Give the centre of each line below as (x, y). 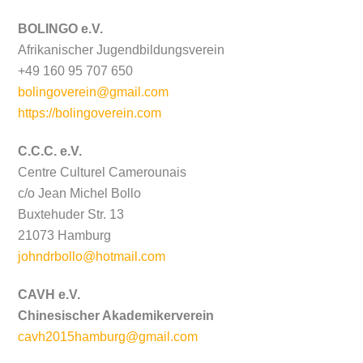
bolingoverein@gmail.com (94, 92)
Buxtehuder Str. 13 (71, 215)
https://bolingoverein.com (90, 113)
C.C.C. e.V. (52, 152)
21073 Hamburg (65, 236)
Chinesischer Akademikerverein (116, 316)
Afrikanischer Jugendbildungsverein (122, 50)
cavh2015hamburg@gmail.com (108, 337)
